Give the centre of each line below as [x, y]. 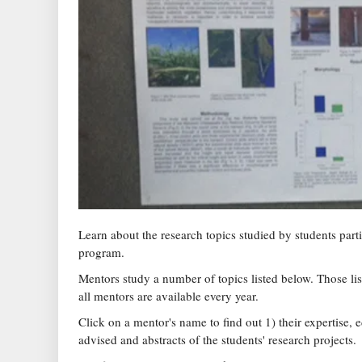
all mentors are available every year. [168, 296]
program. [101, 253]
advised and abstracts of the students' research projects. [217, 340]
